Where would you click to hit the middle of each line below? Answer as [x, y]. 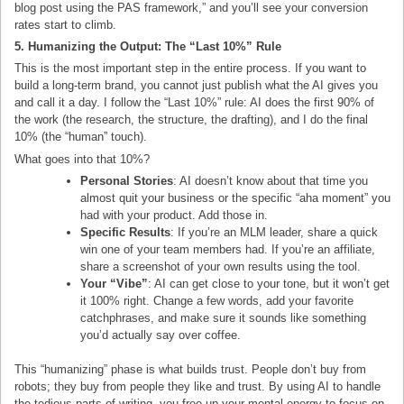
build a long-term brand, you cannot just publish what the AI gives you [197, 86]
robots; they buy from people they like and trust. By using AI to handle [198, 386]
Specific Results [126, 232]
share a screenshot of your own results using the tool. [221, 266]
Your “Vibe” [115, 283]
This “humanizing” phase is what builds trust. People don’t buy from [191, 369]
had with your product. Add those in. [174, 215]
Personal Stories [127, 180]
